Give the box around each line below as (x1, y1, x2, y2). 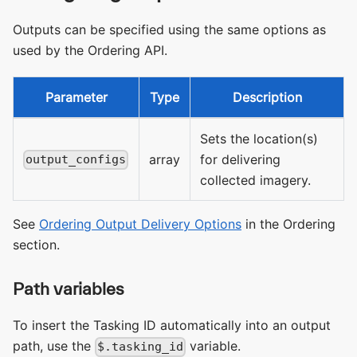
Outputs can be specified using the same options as (13, 22, 326, 38)
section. (13, 237, 60, 253)
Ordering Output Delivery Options (39, 216, 241, 233)
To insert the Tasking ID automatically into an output (13, 317, 331, 334)
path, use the (13, 338, 95, 355)
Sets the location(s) (200, 131, 318, 147)
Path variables (13, 279, 124, 299)
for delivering (200, 151, 280, 168)
